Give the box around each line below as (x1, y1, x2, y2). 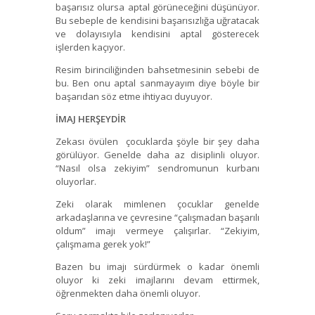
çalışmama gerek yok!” (56, 238, 150, 251)
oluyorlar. (56, 175, 96, 188)
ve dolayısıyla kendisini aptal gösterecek (56, 27, 259, 41)
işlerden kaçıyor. (56, 41, 125, 54)
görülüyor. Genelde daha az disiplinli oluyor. (56, 148, 259, 162)
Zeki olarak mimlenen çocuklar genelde (56, 198, 259, 211)
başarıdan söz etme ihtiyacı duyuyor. (56, 90, 212, 103)
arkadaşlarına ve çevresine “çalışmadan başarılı (56, 211, 259, 224)
